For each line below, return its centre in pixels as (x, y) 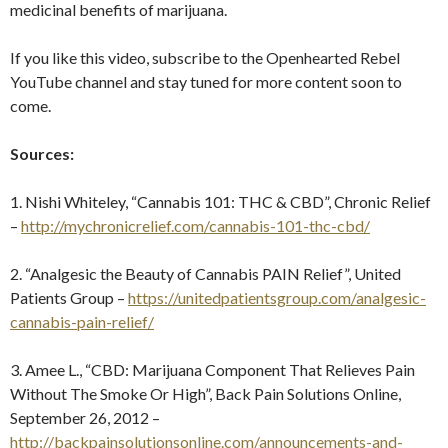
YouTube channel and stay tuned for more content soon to (206, 81)
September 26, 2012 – (85, 417)
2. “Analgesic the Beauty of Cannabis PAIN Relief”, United (205, 273)
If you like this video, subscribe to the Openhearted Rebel (205, 57)
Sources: (42, 153)
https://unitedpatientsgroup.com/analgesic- (277, 297)
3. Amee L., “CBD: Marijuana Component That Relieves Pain (212, 369)
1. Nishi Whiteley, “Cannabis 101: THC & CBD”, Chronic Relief (220, 201)
